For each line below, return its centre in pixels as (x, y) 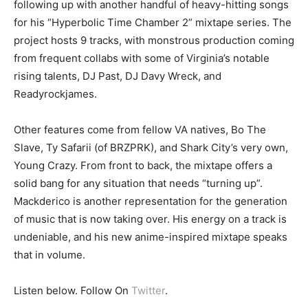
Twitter (148, 290)
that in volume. (49, 254)
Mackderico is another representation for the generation (151, 201)
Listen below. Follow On (73, 290)
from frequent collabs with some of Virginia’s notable (142, 58)
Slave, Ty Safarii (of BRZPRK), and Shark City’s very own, (151, 147)
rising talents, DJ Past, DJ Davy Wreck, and (118, 76)
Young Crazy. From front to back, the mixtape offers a (143, 165)
